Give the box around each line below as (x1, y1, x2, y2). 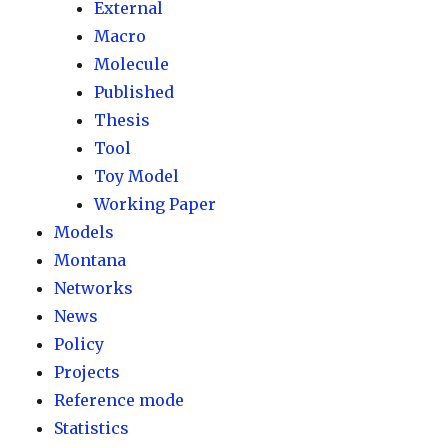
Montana (54, 250, 127, 270)
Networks (54, 278, 134, 298)
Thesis (94, 110, 151, 130)
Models (54, 222, 115, 242)
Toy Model (94, 166, 180, 186)
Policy (54, 334, 105, 354)
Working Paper (94, 194, 217, 214)
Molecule (94, 54, 170, 74)
